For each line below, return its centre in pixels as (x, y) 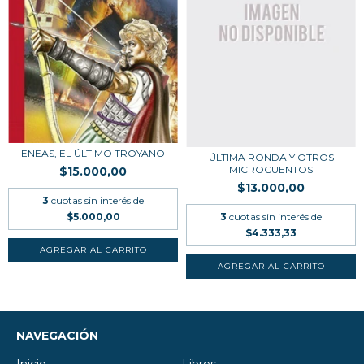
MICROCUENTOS (271, 169)
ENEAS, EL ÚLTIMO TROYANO (93, 154)
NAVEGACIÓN (57, 335)
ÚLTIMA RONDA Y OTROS (271, 157)
